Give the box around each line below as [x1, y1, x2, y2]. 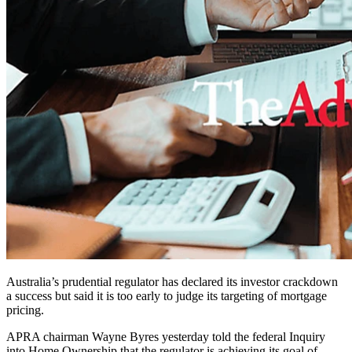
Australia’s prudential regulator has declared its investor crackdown [6, 275, 338, 289]
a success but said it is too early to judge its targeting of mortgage [6, 289, 327, 303]
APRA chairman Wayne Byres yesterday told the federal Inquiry [6, 330, 325, 344]
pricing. [6, 303, 44, 317]
